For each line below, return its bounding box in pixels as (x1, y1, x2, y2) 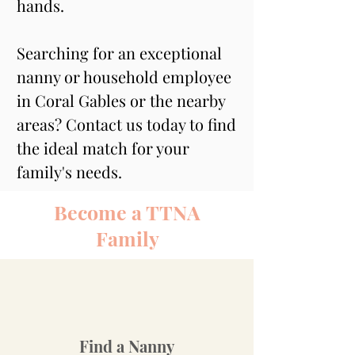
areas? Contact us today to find (17, 113, 240, 135)
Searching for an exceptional (17, 42, 226, 63)
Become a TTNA (54, 199, 200, 225)
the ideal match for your (17, 137, 193, 158)
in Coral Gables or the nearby (17, 90, 229, 111)
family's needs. (17, 161, 122, 182)
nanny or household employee (17, 66, 235, 87)
